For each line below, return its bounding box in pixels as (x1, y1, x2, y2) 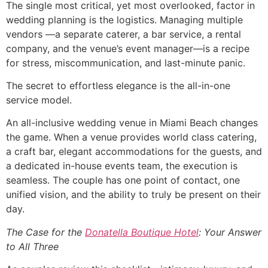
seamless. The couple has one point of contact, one (6, 174, 240, 187)
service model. (6, 94, 72, 106)
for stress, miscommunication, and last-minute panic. (6, 56, 245, 69)
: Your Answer (199, 226, 261, 238)
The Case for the (6, 226, 85, 238)
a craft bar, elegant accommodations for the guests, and (6, 145, 262, 158)
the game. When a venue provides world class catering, (6, 131, 257, 144)
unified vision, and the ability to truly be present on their (6, 188, 261, 201)
